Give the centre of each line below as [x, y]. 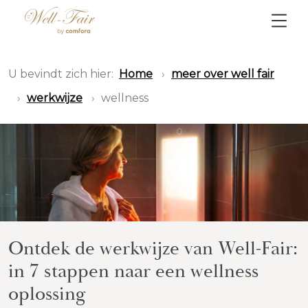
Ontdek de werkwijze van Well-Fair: [153, 249]
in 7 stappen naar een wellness [133, 271]
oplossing [47, 294]
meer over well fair [223, 74]
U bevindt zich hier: [61, 74]
